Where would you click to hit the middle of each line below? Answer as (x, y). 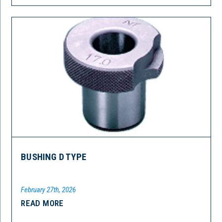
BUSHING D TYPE (54, 157)
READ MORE (42, 203)
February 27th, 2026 (49, 190)
